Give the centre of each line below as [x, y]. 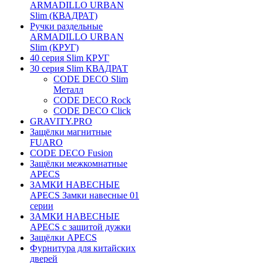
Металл [68, 90]
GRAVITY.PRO [61, 121]
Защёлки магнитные [71, 132]
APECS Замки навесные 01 [85, 195]
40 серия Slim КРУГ [70, 58]
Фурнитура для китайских [83, 248]
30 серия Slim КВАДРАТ [79, 68]
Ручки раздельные [66, 26]
